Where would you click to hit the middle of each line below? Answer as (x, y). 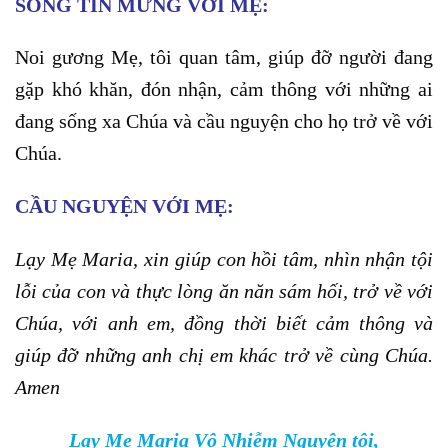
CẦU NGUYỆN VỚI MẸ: (124, 206)
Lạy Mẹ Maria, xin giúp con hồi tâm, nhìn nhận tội (224, 258)
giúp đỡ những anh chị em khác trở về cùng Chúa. (224, 354)
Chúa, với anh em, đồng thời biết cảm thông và (224, 322)
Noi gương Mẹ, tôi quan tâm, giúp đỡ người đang (224, 57)
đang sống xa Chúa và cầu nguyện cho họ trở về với (224, 121)
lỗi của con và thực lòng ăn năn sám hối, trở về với (224, 290)
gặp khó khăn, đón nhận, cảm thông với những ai (224, 89)
